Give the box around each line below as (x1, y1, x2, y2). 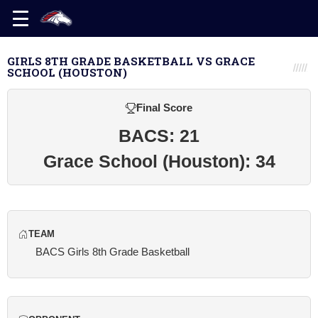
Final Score (136, 102, 192, 114)
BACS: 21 (119, 126, 199, 146)
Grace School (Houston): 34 (43, 151, 275, 171)
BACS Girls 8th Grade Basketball (35, 246, 190, 258)
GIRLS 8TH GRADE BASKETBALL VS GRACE (7, 54, 255, 68)
